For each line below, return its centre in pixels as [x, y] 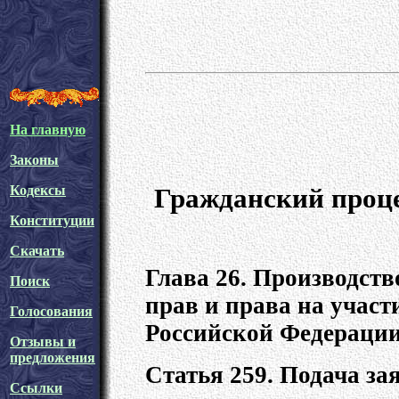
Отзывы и [43, 342]
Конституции [52, 220]
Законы [34, 160]
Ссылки [36, 388]
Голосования [51, 311]
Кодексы [38, 190]
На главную [48, 130]
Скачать [37, 251]
